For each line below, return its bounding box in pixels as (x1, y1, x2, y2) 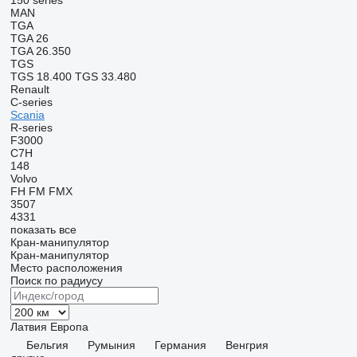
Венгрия (225, 339, 269, 351)
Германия (154, 339, 206, 351)
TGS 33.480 (74, 70, 136, 83)
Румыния (87, 339, 135, 351)
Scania (10, 108, 45, 121)
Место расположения (10, 261, 123, 274)
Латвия (10, 320, 47, 333)
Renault (10, 83, 49, 96)
